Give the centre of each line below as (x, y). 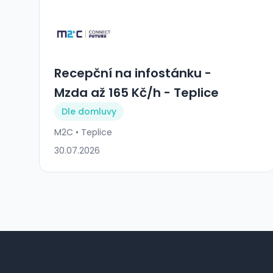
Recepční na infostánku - (133, 73)
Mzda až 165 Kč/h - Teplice (136, 92)
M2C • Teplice (83, 132)
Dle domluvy (89, 111)
